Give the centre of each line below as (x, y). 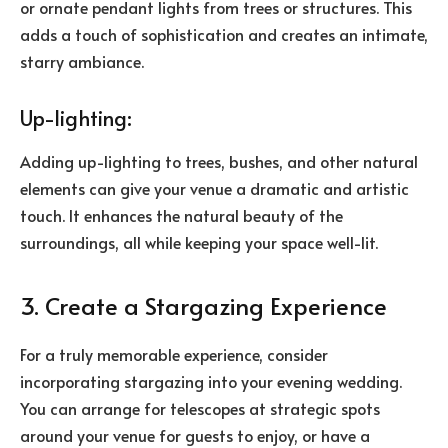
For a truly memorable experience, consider (174, 354)
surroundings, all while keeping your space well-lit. (199, 242)
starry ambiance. (82, 61)
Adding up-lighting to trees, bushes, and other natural (219, 161)
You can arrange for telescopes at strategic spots (200, 408)
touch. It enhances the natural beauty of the (181, 215)
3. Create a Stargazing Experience (203, 306)
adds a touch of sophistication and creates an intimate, (224, 34)
